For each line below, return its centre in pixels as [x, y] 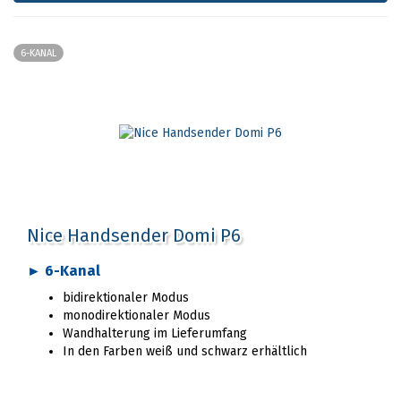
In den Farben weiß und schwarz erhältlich [185, 351]
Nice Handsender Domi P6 [134, 235]
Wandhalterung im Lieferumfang [155, 333]
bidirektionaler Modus [126, 298]
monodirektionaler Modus [137, 316]
